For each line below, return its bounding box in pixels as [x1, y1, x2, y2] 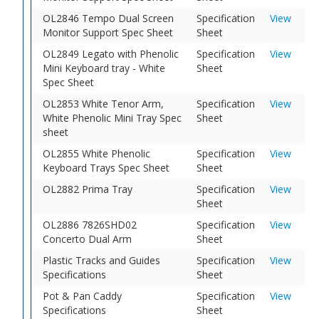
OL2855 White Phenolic [43, 146, 151, 160]
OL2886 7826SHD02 [43, 217, 137, 231]
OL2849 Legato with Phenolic [43, 46, 179, 61]
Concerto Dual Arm [43, 231, 132, 246]
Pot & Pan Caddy [43, 288, 122, 303]
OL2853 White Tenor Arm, [43, 96, 164, 110]
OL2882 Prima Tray [43, 182, 133, 196]
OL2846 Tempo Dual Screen [43, 11, 174, 25]
